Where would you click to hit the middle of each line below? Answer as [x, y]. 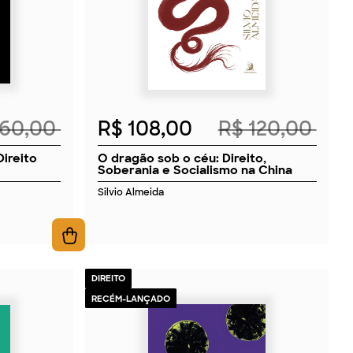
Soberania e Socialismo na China [195, 169]
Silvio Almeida [130, 192]
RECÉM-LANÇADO [130, 298]
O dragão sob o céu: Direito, [182, 158]
